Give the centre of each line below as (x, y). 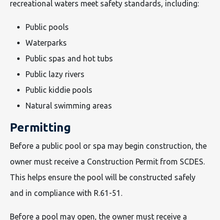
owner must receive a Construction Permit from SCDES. (107, 162)
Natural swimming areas (69, 106)
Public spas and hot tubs (69, 58)
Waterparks (46, 43)
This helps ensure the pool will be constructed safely (103, 177)
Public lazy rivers (55, 74)
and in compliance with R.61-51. (67, 193)
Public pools (47, 27)
